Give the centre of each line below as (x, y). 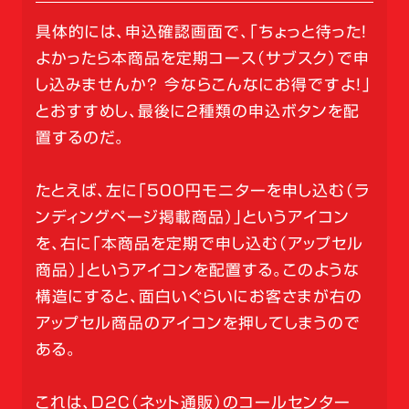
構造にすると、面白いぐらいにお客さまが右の (199, 297)
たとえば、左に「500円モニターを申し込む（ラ (202, 191)
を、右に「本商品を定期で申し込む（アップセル (199, 244)
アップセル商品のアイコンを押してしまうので (198, 323)
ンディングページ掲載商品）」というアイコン (192, 217)
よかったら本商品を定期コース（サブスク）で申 (202, 58)
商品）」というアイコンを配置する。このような (197, 270)
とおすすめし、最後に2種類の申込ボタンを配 (197, 111)
